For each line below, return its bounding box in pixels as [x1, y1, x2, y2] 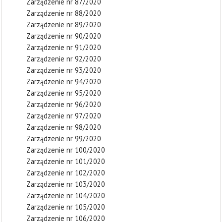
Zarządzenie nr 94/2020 [26, 77, 101, 86]
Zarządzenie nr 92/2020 [26, 54, 101, 63]
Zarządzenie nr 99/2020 [26, 134, 101, 143]
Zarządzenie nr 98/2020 [26, 122, 101, 132]
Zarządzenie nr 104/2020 [26, 191, 105, 200]
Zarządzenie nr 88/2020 [26, 8, 101, 18]
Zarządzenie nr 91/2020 [26, 43, 101, 52]
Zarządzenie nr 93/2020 [26, 65, 101, 75]
